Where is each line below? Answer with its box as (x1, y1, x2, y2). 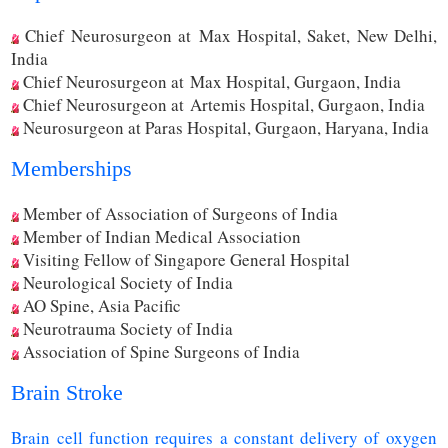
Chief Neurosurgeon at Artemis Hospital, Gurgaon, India (19, 93, 426, 117)
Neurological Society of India (19, 271, 234, 295)
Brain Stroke (11, 380, 124, 406)
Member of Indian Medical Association (19, 225, 302, 249)
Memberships (11, 156, 133, 182)
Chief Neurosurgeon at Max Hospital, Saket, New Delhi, (19, 24, 437, 48)
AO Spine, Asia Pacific (19, 294, 182, 318)
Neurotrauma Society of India (19, 317, 234, 341)
